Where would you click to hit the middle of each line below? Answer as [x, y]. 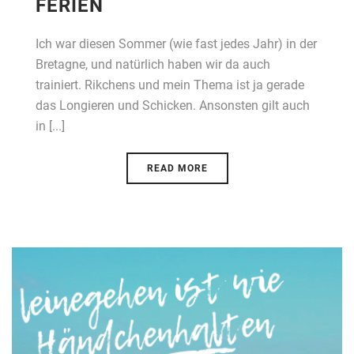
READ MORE [177, 169]
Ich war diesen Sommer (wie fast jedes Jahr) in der [176, 44]
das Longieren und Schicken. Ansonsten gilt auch [173, 106]
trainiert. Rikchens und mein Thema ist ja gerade [170, 85]
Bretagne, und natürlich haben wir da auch [153, 65]
